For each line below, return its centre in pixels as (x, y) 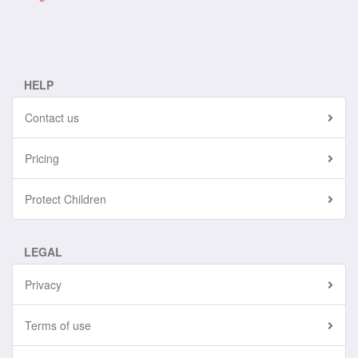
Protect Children (66, 199)
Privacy (43, 284)
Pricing (42, 158)
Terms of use (58, 325)
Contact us (52, 117)
